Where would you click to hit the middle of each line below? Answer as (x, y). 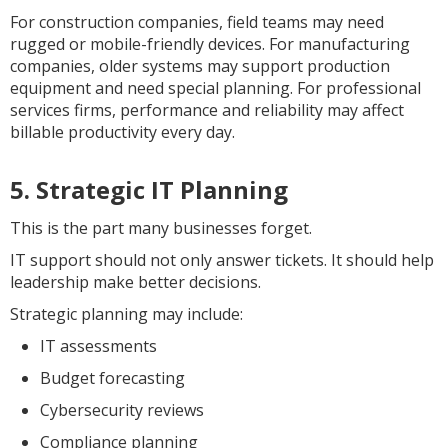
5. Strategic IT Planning (149, 189)
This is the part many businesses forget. (161, 228)
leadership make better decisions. (135, 282)
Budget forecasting (112, 378)
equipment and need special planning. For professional (215, 88)
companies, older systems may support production (200, 66)
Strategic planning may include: (126, 314)
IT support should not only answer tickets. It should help (222, 260)
